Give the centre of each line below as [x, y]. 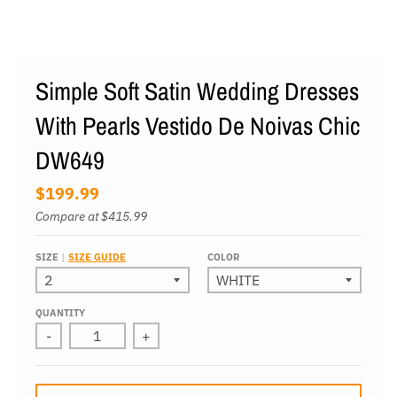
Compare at [68, 216]
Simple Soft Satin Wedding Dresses [197, 91]
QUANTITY [60, 313]
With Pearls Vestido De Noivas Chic [198, 126]
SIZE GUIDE [97, 257]
